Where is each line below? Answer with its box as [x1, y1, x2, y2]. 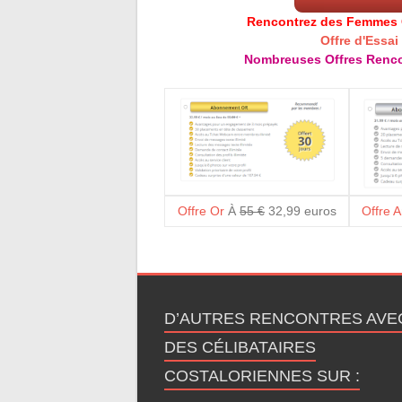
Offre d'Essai [320, 33, 399, 48]
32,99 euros [264, 204, 336, 218]
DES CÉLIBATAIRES [164, 338, 316, 356]
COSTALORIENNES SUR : [164, 367, 360, 385]
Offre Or [177, 204, 224, 218]
